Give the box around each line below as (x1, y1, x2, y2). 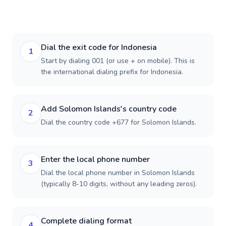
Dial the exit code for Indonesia (41, 42, 157, 53)
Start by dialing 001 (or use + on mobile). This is (41, 56, 195, 66)
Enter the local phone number (41, 154, 150, 165)
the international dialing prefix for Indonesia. (41, 67, 183, 77)
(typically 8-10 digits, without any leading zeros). (41, 179, 197, 189)
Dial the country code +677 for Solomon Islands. (41, 118, 196, 127)
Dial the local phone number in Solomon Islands (41, 168, 195, 178)
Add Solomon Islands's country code (41, 103, 177, 115)
